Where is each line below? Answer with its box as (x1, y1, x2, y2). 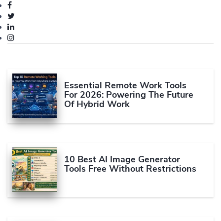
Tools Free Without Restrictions (64, 162, 199, 175)
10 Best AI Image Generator (64, 153, 180, 165)
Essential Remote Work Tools (64, 79, 186, 91)
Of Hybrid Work (64, 98, 130, 110)
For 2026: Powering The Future (64, 88, 193, 101)
